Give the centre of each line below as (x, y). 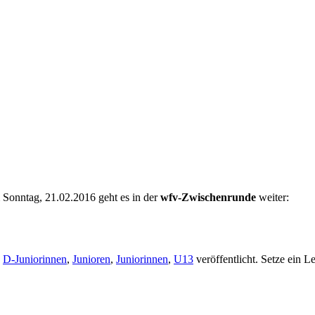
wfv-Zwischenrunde (208, 197)
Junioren (91, 259)
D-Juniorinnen (35, 259)
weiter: (272, 197)
